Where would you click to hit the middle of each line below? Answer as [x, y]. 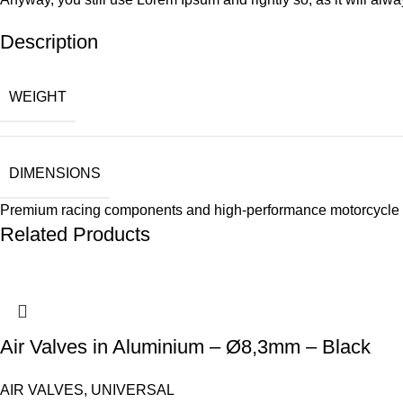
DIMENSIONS [55, 174]
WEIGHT [38, 97]
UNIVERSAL [133, 390]
